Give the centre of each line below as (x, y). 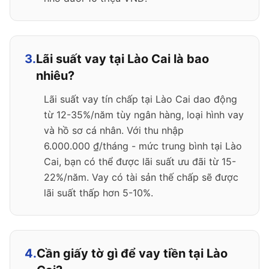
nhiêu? (55, 76)
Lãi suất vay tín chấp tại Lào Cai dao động (141, 99)
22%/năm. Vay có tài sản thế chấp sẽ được (141, 177)
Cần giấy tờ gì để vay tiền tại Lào (132, 253)
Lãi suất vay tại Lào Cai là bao (122, 59)
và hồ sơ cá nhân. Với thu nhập (114, 130)
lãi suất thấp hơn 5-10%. (98, 193)
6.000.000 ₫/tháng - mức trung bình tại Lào (143, 146)
